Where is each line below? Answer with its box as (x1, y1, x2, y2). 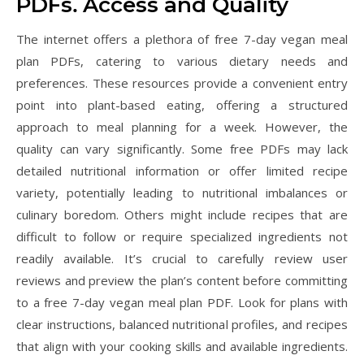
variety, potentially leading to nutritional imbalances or (16, 184, 348, 201)
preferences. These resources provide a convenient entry (16, 75, 348, 91)
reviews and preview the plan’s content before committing (16, 272, 348, 288)
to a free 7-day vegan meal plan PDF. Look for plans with (16, 294, 348, 310)
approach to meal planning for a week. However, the (16, 119, 348, 135)
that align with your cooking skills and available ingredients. (16, 338, 348, 354)
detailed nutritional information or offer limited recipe (16, 162, 348, 179)
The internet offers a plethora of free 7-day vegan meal (16, 31, 348, 47)
